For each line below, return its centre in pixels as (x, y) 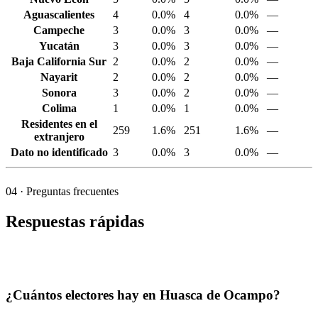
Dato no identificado (59, 153)
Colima (59, 109)
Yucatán (59, 46)
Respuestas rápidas (75, 222)
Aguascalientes (59, 15)
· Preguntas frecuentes (68, 192)
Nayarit (59, 77)
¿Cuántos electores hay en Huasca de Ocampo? (143, 295)
